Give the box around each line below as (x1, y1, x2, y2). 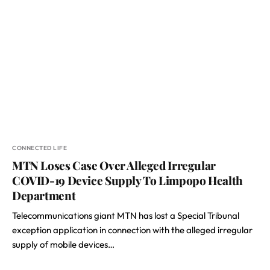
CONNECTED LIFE (12, 144, 67, 152)
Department (12, 187, 76, 203)
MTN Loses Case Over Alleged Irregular (12, 157, 216, 173)
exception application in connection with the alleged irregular (12, 224, 253, 236)
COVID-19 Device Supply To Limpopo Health (12, 172, 243, 188)
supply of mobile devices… (12, 239, 115, 250)
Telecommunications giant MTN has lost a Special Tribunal (12, 210, 239, 221)
